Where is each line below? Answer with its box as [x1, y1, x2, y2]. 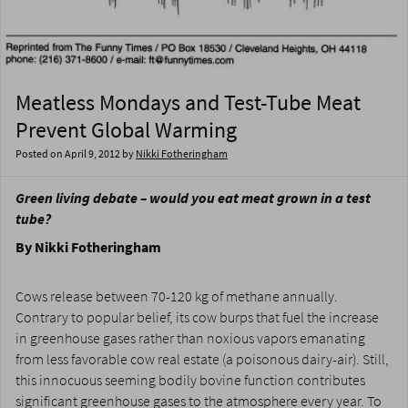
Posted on [15, 147, 65, 162]
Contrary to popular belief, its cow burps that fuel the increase [15, 308, 379, 328]
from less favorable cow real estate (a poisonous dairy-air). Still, [15, 350, 389, 370]
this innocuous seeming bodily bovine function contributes [15, 371, 365, 391]
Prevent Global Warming [15, 115, 237, 146]
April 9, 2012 [65, 147, 120, 162]
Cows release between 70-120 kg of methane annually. [15, 287, 338, 307]
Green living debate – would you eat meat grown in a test [15, 189, 371, 209]
